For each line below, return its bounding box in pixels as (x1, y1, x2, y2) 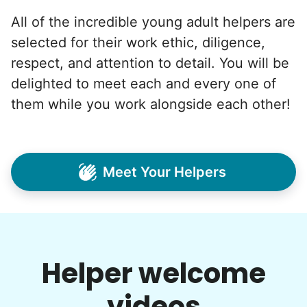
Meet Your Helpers (103, 163, 226, 180)
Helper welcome (41, 254, 266, 293)
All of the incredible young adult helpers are (11, 14, 295, 30)
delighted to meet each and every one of (11, 75, 276, 92)
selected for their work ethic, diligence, (11, 34, 265, 51)
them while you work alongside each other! (11, 96, 291, 112)
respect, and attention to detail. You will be (11, 55, 289, 71)
